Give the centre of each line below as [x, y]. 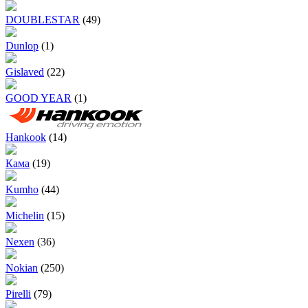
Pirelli [18, 294]
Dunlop [22, 46]
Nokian [22, 268]
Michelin [25, 216]
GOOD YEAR [38, 98]
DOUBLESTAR [43, 20]
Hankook [26, 137]
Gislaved [25, 72]
